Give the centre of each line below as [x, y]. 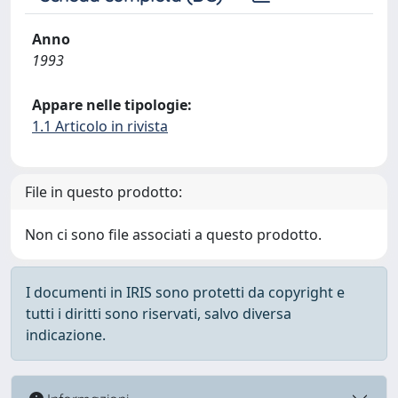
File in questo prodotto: [103, 192]
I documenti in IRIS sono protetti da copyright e [185, 292]
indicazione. [66, 335]
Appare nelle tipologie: [112, 105]
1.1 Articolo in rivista [100, 126]
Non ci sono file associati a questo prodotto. [173, 235]
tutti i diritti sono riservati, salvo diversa [159, 314]
